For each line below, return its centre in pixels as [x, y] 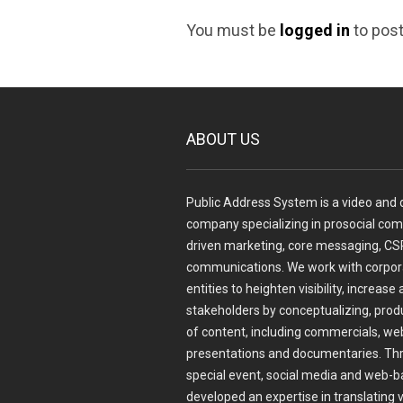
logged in [315, 31]
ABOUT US [223, 139]
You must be [233, 31]
